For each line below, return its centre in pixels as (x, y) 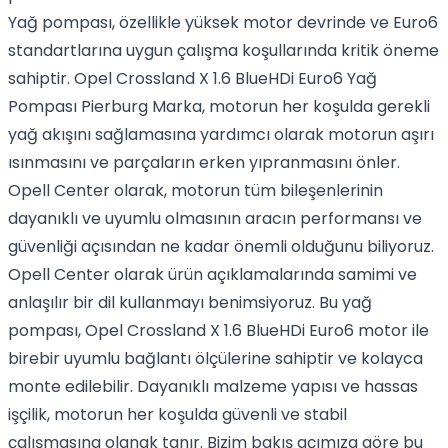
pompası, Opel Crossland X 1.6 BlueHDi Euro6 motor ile (218, 330)
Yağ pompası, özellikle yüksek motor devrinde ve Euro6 (223, 22)
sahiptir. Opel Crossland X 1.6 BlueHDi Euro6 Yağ (192, 78)
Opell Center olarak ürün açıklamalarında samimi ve (212, 274)
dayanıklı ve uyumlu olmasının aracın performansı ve (215, 218)
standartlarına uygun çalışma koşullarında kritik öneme (223, 50)
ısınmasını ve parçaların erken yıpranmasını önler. (204, 162)
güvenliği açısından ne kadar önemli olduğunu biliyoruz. (221, 246)
